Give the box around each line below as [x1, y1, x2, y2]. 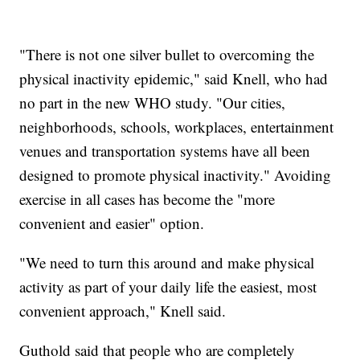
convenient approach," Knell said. [19, 301, 227, 321]
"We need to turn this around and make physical [19, 252, 315, 273]
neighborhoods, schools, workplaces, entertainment [19, 117, 334, 137]
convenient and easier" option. [19, 213, 205, 234]
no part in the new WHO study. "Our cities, [19, 92, 286, 113]
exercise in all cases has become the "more [19, 189, 276, 210]
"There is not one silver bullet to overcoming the [19, 44, 315, 65]
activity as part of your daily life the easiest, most [19, 276, 317, 297]
